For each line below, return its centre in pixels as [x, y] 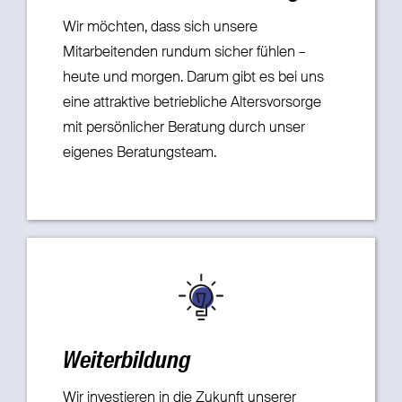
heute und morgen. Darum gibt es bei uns [193, 78]
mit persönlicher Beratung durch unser [184, 128]
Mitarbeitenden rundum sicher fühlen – [184, 53]
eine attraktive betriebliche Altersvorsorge [192, 103]
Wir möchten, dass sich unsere [160, 28]
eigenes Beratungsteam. [139, 153]
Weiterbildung [126, 361]
